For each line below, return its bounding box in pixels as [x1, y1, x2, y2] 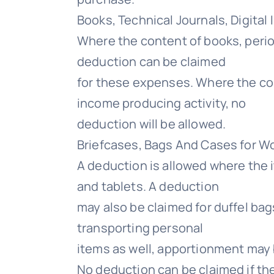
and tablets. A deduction [77, 178, 219, 194]
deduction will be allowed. [77, 116, 226, 132]
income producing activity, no [77, 95, 246, 111]
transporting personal [77, 220, 204, 236]
